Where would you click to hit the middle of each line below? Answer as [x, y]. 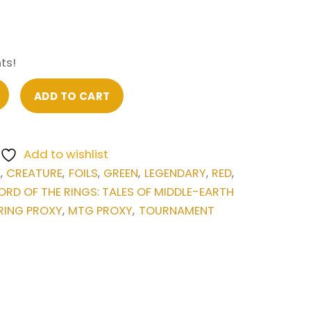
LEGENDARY [175, 173]
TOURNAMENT [176, 210]
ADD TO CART [72, 96]
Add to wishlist [66, 154]
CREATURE [35, 173]
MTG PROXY [101, 210]
